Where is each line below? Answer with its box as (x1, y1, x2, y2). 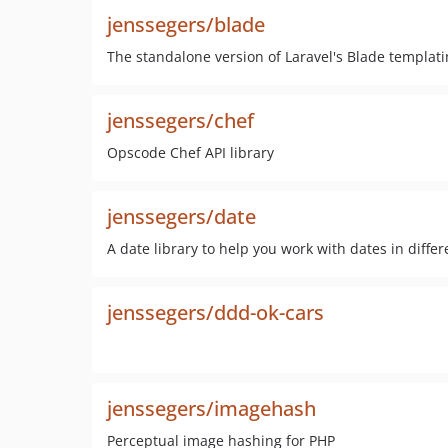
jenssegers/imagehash (107, 395, 316, 422)
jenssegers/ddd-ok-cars (107, 299, 324, 326)
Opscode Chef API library (107, 143, 274, 162)
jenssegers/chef (107, 107, 254, 134)
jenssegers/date (107, 203, 256, 230)
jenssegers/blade (107, 11, 265, 38)
